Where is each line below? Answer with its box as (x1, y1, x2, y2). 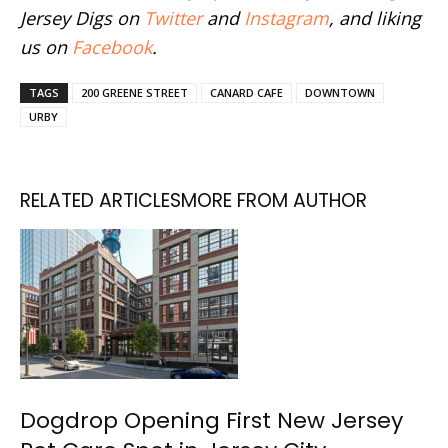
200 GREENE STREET (81, 84, 188, 100)
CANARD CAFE (210, 84, 283, 100)
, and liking (329, 5, 421, 30)
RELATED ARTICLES (20, 186, 181, 214)
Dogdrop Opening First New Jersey (20, 404, 403, 436)
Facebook (72, 34, 152, 59)
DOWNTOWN (305, 84, 375, 100)
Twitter (144, 5, 202, 30)
